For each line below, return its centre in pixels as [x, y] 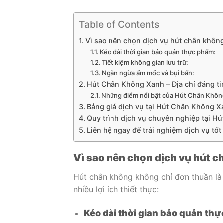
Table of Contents [119, 25]
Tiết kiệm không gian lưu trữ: [145, 62]
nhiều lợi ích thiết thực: [116, 189]
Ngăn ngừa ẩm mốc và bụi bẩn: [148, 72]
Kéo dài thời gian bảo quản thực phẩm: [158, 52]
